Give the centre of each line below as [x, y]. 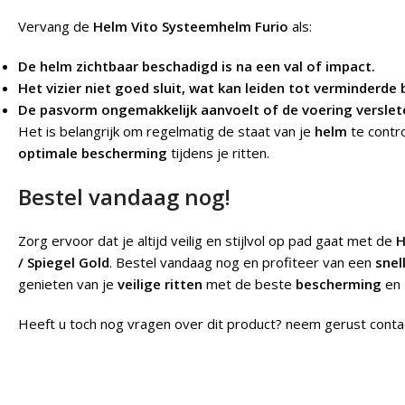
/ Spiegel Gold [64, 263]
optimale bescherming [93, 153]
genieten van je [68, 284]
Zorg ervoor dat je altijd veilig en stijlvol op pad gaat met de [207, 241]
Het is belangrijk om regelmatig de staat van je [166, 132]
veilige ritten [160, 284]
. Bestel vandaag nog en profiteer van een [242, 263]
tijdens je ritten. [218, 153]
